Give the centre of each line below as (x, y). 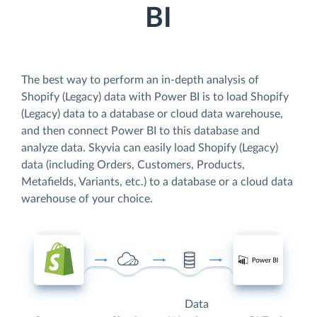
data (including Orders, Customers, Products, (133, 165)
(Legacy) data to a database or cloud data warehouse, (152, 114)
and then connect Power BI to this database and (140, 131)
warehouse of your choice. (87, 198)
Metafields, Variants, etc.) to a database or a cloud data (157, 181)
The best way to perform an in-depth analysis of (140, 80)
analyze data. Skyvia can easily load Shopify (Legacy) (150, 148)
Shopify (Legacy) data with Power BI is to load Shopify (155, 97)
